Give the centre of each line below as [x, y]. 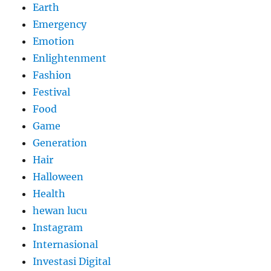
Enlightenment [70, 58]
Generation [60, 143]
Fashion [52, 75]
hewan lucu [60, 211]
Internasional [66, 245]
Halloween [58, 177]
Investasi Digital [72, 262]
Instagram [58, 228]
